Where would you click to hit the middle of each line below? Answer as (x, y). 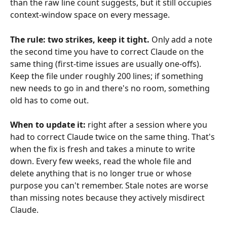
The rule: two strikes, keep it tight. (80, 39)
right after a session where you (147, 125)
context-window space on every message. (90, 15)
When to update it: (48, 125)
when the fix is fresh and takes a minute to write (104, 149)
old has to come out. (49, 100)
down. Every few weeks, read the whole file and (102, 161)
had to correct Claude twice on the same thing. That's (113, 137)
